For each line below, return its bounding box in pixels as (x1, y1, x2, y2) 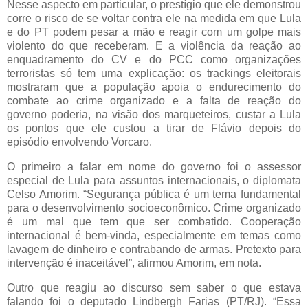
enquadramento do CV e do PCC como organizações (7, 54, 301, 65)
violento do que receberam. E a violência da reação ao (7, 40, 301, 52)
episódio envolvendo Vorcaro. (7, 136, 152, 148)
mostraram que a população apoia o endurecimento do (7, 81, 301, 93)
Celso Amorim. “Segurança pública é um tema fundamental (7, 188, 301, 200)
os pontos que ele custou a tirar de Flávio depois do (7, 122, 301, 134)
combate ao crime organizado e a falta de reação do (7, 95, 301, 107)
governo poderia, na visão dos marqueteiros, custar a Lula (7, 109, 301, 120)
